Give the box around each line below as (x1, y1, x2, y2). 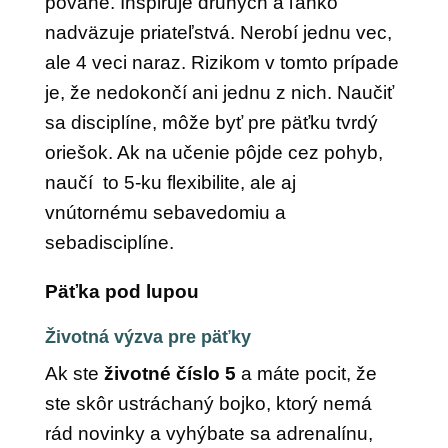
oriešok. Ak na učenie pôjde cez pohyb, (44, 142, 383, 163)
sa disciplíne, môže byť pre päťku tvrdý (44, 112, 378, 133)
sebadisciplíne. (44, 232, 174, 253)
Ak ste (44, 363, 104, 384)
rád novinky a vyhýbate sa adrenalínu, (44, 423, 373, 444)
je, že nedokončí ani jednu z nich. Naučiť (44, 82, 394, 103)
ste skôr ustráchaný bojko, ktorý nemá (44, 393, 372, 414)
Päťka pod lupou (44, 281, 199, 302)
